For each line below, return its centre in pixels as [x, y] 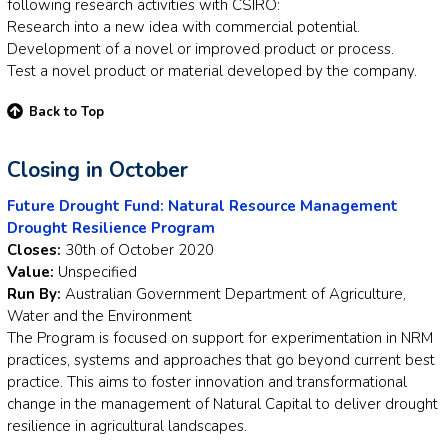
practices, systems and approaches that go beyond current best [221, 359]
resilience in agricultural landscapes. [127, 425]
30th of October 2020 [137, 249]
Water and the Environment [99, 315]
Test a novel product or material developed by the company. [212, 71]
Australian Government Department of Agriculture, [233, 293]
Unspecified [95, 271]
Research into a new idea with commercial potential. [183, 27]
